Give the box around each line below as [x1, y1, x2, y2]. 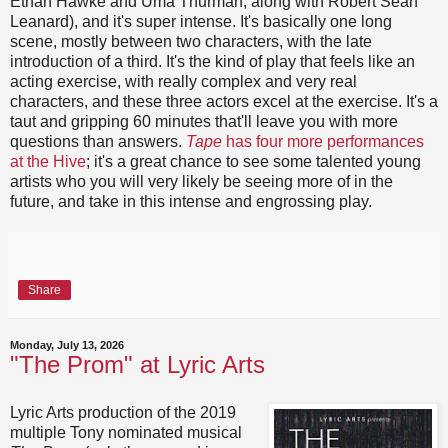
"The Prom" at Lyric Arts [10, 351, 265, 379]
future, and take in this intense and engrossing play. [10, 193, 372, 211]
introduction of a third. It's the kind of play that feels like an [10, 53, 415, 71]
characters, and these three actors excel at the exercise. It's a [10, 93, 438, 111]
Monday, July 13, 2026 [10, 339, 124, 352]
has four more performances [222, 133, 424, 151]
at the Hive [10, 153, 86, 171]
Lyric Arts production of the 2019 [10, 403, 236, 421]
